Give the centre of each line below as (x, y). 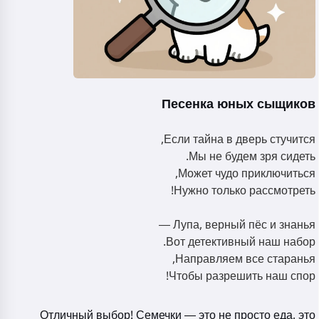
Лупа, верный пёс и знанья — (244, 225)
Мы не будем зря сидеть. (252, 157)
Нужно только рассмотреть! (245, 191)
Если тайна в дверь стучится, (240, 140)
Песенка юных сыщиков (239, 104)
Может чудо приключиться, (247, 174)
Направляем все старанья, (245, 259)
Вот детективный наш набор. (241, 242)
